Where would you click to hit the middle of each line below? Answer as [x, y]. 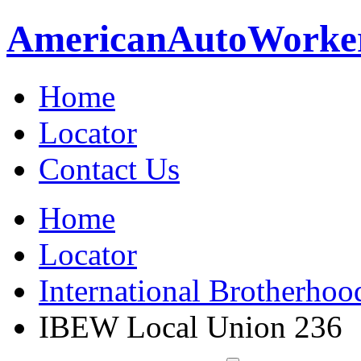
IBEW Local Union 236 [191, 326]
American [87, 39]
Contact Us [109, 168]
